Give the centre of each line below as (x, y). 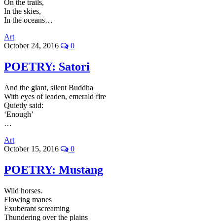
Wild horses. (23, 190)
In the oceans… (28, 20)
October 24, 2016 (32, 45)
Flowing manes (28, 199)
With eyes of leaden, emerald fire (55, 96)
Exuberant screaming (37, 208)
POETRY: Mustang (54, 169)
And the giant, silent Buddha (49, 87)
